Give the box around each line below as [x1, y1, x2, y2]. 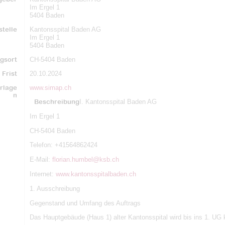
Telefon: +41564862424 [29, 141, 97, 149]
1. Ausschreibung [29, 184, 80, 192]
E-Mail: [29, 156, 52, 164]
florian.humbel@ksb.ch [52, 156, 119, 164]
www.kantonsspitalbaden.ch [55, 170, 136, 178]
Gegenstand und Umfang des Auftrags [29, 199, 141, 207]
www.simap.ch [29, 84, 71, 91]
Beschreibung [34, 98, 79, 105]
